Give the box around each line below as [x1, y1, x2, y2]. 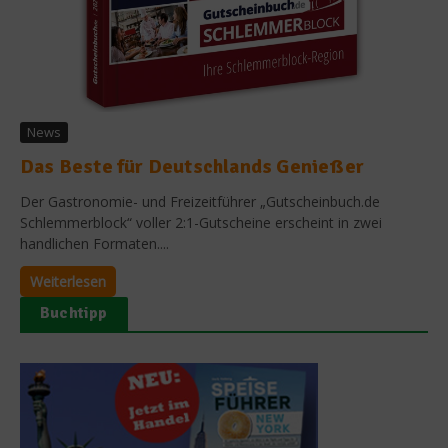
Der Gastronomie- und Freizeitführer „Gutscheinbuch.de [20, 191, 380, 211]
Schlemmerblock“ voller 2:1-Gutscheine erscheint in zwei [20, 212, 382, 232]
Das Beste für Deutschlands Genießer [20, 153, 364, 179]
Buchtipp [40, 302, 108, 323]
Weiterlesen [30, 271, 106, 291]
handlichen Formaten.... [20, 233, 169, 253]
